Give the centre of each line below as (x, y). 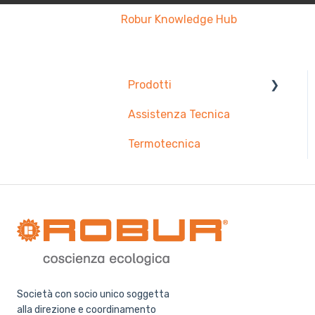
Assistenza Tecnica (179, 114)
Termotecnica (164, 143)
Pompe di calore (185, 114)
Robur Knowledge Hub (179, 19)
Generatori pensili (190, 143)
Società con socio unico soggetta (93, 295)
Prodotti (150, 84)
